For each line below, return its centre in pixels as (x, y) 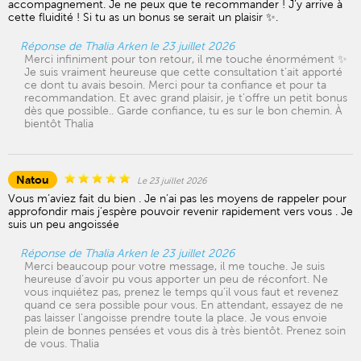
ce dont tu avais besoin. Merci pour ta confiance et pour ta (175, 85)
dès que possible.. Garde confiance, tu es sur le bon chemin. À (183, 110)
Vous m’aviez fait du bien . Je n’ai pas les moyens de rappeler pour (177, 198)
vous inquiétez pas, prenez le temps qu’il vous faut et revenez (181, 292)
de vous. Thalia (62, 343)
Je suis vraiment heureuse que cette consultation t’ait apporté (183, 72)
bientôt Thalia (59, 123)
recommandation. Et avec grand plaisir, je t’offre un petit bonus (186, 98)
